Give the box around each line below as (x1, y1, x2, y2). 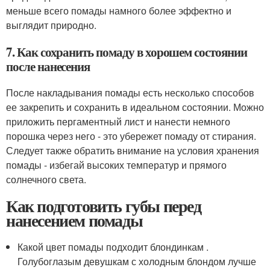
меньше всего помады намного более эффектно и (6, 4, 231, 17)
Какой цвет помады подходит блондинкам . (17, 240, 209, 254)
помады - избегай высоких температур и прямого (6, 158, 227, 172)
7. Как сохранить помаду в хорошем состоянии (6, 43, 247, 61)
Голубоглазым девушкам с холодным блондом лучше (17, 254, 257, 268)
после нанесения (6, 57, 90, 75)
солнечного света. (6, 172, 86, 186)
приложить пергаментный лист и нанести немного (6, 115, 230, 128)
